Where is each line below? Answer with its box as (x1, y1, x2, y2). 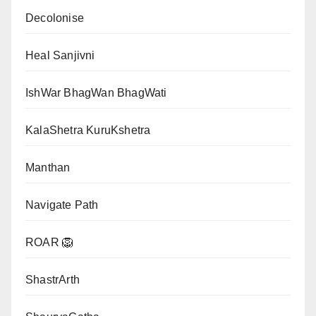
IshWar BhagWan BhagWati (25, 87, 167, 99)
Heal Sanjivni (25, 49, 95, 61)
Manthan (25, 162, 71, 174)
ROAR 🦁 (25, 236, 74, 248)
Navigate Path (25, 199, 99, 211)
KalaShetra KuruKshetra (25, 124, 151, 136)
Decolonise (25, 12, 84, 24)
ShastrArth (25, 274, 80, 286)
